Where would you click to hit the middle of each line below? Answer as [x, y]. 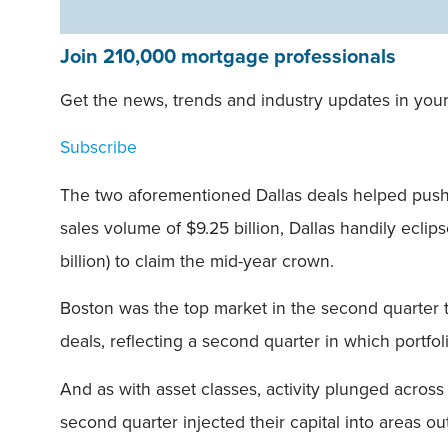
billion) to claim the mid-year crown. [197, 260]
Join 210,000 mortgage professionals [228, 55]
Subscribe [98, 147]
